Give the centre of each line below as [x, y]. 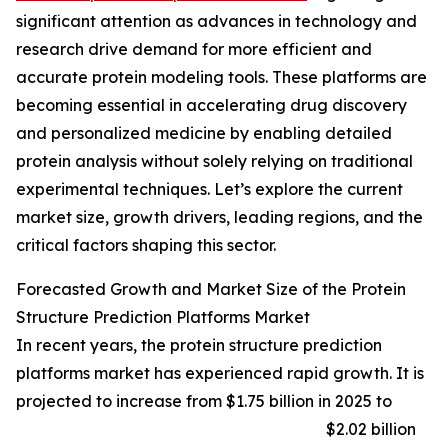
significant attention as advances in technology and [216, 21]
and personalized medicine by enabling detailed [204, 133]
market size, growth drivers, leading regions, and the [219, 217]
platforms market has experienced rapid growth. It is [220, 373]
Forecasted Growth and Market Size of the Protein [211, 289]
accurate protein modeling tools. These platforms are [221, 77]
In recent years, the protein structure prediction [199, 345]
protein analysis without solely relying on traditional [214, 161]
